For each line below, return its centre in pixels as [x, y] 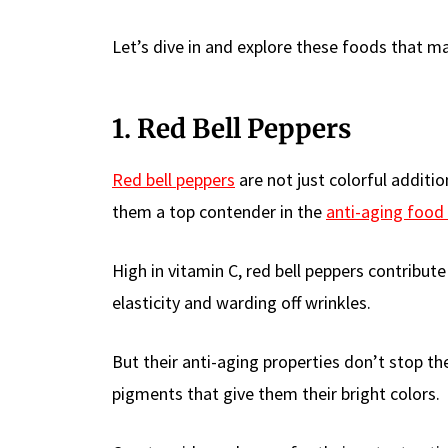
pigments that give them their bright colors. [276, 393]
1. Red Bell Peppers [231, 128]
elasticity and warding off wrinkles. [241, 302]
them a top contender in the [219, 211]
